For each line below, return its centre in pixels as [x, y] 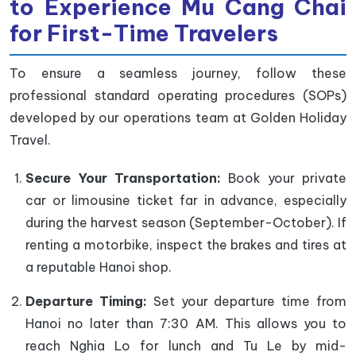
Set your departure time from [247, 301]
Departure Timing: [86, 301]
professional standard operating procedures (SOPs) [178, 95]
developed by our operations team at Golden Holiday [178, 117]
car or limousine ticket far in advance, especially [186, 200]
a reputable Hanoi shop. [99, 267]
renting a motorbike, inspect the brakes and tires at [186, 244]
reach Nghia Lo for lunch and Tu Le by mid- [186, 345]
